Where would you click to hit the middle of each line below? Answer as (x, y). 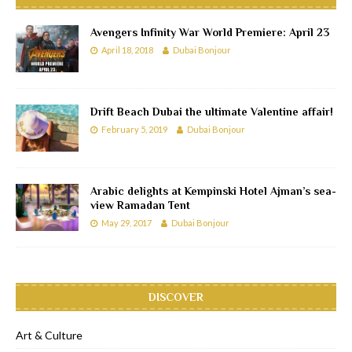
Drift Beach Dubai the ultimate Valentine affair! (212, 112)
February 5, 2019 (134, 130)
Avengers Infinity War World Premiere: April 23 (210, 32)
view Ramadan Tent (140, 205)
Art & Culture (49, 335)
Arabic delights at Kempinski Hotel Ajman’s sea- (213, 191)
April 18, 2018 (127, 49)
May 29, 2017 (126, 223)
